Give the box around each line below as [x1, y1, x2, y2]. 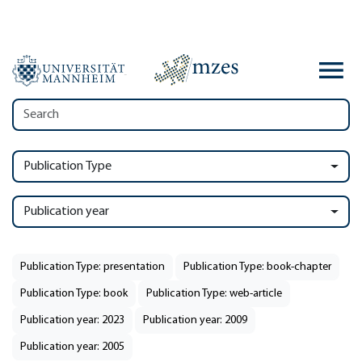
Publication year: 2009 [143, 314, 247, 326]
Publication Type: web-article [146, 288, 282, 300]
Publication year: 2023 [20, 314, 124, 326]
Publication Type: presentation [20, 261, 165, 273]
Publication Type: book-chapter [183, 261, 331, 273]
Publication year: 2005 [20, 341, 124, 353]
